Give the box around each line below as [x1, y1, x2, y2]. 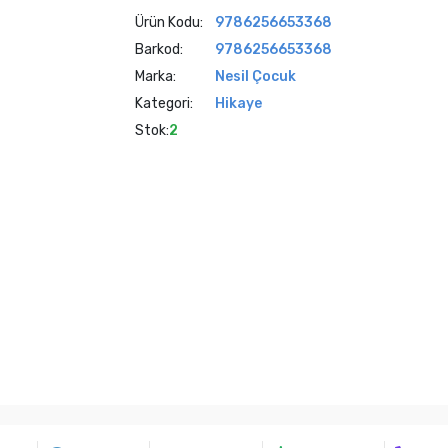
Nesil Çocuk [214, 68, 296, 85]
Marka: [134, 68, 176, 85]
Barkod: [134, 41, 183, 58]
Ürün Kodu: [134, 14, 203, 31]
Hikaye [214, 95, 262, 112]
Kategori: [134, 95, 193, 112]
